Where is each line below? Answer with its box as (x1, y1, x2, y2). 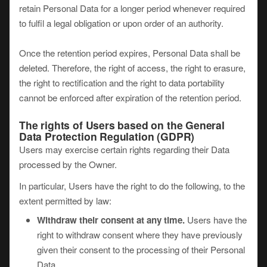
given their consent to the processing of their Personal (37, 243, 245, 256)
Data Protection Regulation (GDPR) (19, 129, 195, 144)
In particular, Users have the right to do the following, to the (19, 179, 245, 192)
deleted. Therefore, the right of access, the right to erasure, (19, 61, 246, 74)
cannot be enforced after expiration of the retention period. (19, 91, 241, 104)
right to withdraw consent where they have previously (37, 228, 243, 241)
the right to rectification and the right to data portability (19, 76, 225, 89)
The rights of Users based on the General (19, 117, 225, 132)
